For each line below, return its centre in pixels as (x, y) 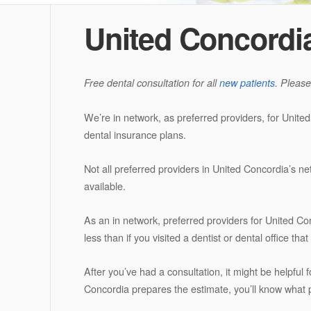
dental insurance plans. (135, 134)
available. (104, 186)
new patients (247, 83)
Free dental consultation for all (151, 83)
